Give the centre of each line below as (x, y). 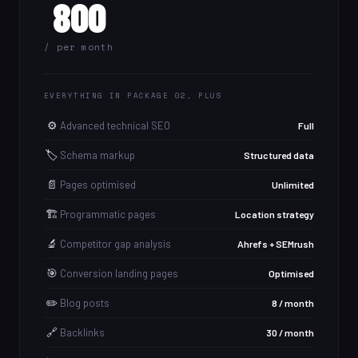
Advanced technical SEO (115, 125)
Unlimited (293, 184)
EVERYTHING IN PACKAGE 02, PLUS (133, 95)
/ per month (79, 47)
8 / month (293, 302)
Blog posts (85, 303)
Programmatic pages (108, 214)
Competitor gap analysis (115, 244)
